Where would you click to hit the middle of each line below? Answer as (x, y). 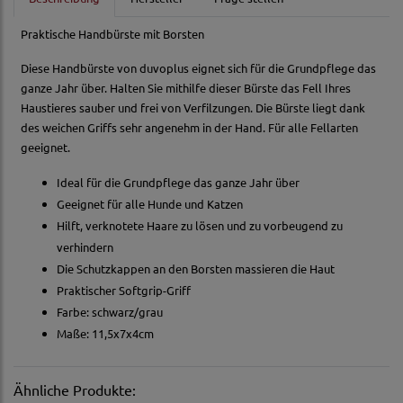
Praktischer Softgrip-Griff (124, 291)
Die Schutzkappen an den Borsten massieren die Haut (196, 269)
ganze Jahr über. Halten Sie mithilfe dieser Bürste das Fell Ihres (186, 88)
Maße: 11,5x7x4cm (105, 334)
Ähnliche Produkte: (75, 390)
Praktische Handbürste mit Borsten (112, 34)
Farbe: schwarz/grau (110, 312)
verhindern (85, 247)
